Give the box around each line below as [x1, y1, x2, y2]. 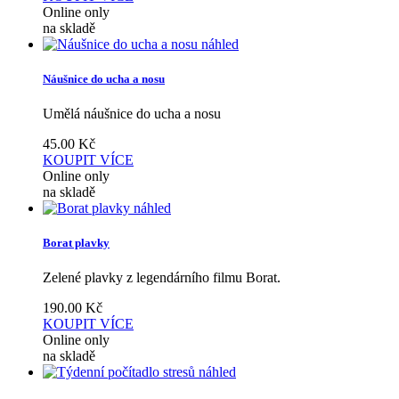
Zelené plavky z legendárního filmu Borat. [43, 270, 281, 286]
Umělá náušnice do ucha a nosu [43, 106, 221, 122]
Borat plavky [43, 236, 110, 250]
